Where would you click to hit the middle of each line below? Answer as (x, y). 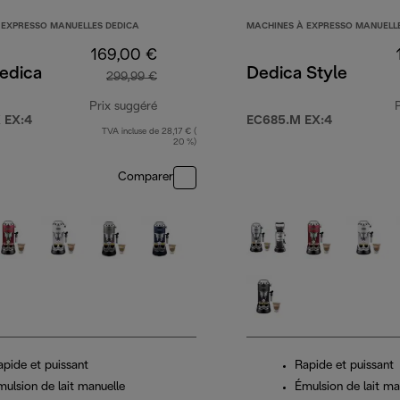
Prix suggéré (123, 107)
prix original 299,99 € (225, 137)
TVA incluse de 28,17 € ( (149, 132)
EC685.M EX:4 (289, 121)
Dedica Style (297, 75)
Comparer (146, 178)
